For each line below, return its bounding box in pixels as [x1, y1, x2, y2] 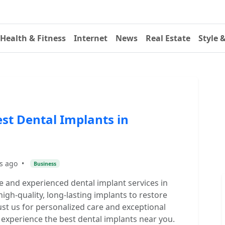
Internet [74, 33, 107, 44]
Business [33, 160, 56, 167]
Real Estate [146, 33, 190, 44]
